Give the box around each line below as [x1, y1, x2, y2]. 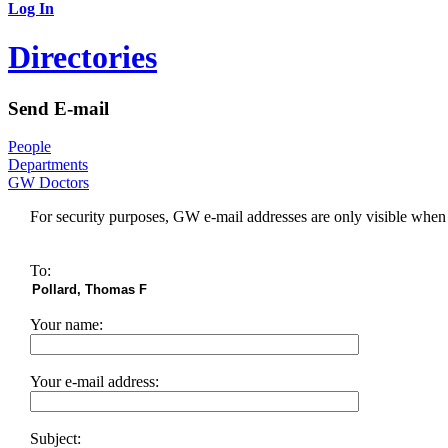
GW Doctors [8, 174, 89, 192]
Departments [8, 156, 88, 174]
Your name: [30, 316, 103, 334]
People [8, 138, 51, 156]
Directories [8, 39, 157, 76]
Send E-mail [8, 97, 109, 119]
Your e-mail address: [30, 373, 159, 391]
